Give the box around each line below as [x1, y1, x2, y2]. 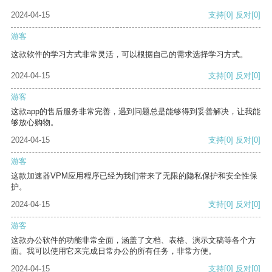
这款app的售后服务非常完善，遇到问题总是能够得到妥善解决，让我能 [11, 107, 260, 117]
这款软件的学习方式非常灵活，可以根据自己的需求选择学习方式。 [11, 50, 248, 59]
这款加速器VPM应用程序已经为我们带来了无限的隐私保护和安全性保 [11, 171, 257, 181]
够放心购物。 [11, 118, 58, 127]
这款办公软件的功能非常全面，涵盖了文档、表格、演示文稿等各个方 [11, 236, 256, 245]
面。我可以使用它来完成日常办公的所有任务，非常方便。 [11, 246, 216, 256]
